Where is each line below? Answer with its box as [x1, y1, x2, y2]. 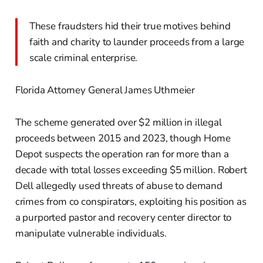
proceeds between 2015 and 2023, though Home [15, 131, 231, 146]
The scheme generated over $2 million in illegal [15, 116, 222, 130]
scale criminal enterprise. [29, 51, 138, 65]
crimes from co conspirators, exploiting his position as [15, 195, 247, 209]
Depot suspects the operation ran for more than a [15, 147, 229, 161]
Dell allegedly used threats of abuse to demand [15, 179, 222, 193]
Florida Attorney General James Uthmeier [15, 83, 195, 97]
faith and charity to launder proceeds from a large [29, 35, 245, 49]
